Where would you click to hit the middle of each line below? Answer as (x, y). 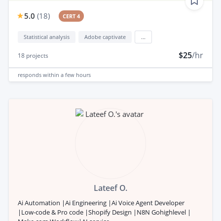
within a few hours (67, 74)
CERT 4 (72, 16)
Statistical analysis (47, 37)
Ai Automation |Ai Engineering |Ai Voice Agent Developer (101, 203)
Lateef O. (110, 188)
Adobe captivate (105, 37)
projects (37, 56)
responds (30, 74)
